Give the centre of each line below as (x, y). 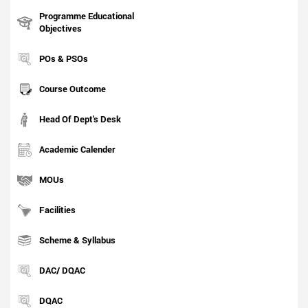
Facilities (57, 210)
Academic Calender (77, 150)
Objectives (60, 29)
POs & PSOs (64, 59)
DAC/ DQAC (62, 271)
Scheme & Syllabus (77, 240)
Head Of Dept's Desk (80, 119)
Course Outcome (73, 89)
